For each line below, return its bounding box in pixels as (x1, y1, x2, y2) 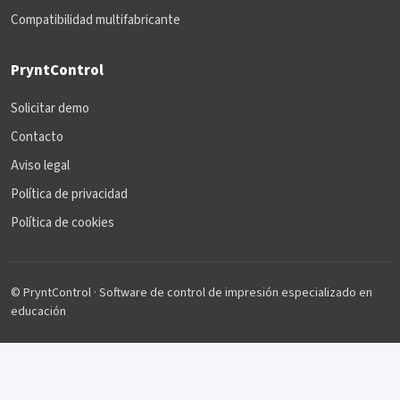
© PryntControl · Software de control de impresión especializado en (11, 284, 372, 303)
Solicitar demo (11, 99, 89, 119)
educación (11, 303, 66, 321)
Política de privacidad (11, 185, 128, 204)
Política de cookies (11, 213, 114, 233)
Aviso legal (11, 156, 70, 176)
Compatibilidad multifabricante (11, 11, 180, 30)
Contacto (11, 128, 63, 147)
